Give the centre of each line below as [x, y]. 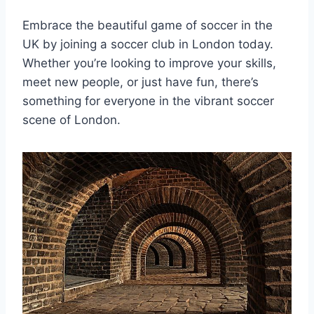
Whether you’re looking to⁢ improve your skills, [149, 63]
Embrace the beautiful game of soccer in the [148, 25]
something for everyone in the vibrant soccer [148, 101]
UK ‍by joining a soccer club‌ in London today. [148, 44]
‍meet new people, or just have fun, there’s [141, 82]
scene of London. [71, 120]
